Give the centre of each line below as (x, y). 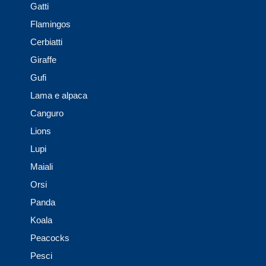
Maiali (42, 167)
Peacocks (50, 238)
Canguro (47, 113)
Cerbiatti (46, 42)
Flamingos (50, 24)
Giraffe (43, 60)
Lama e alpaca (59, 96)
